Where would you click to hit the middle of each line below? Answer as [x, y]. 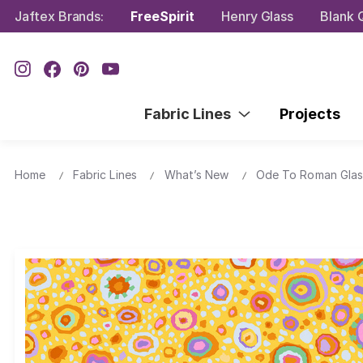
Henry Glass [257, 16]
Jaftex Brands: [60, 16]
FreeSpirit [162, 16]
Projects [310, 113]
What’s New [196, 174]
